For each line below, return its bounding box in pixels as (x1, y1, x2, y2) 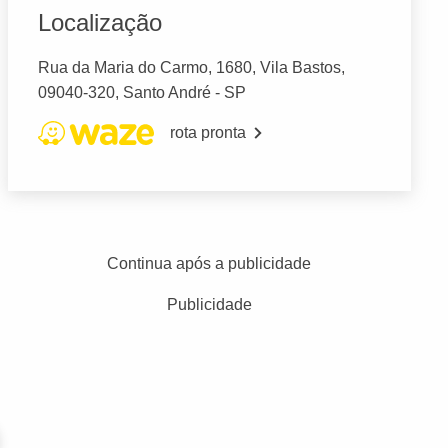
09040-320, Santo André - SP (37, 84, 246, 102)
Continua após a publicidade (107, 255, 312, 273)
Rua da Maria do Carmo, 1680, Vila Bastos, (37, 59, 345, 77)
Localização (37, 9, 162, 37)
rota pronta (169, 124, 246, 142)
